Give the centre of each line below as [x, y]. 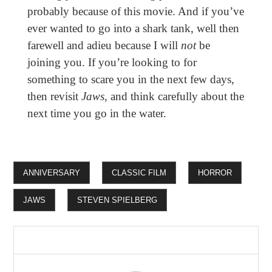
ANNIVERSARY [52, 173]
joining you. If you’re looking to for [112, 63]
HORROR [215, 173]
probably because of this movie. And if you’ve [135, 12]
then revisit [54, 97]
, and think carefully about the [174, 97]
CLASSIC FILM [139, 173]
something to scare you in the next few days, [131, 80]
